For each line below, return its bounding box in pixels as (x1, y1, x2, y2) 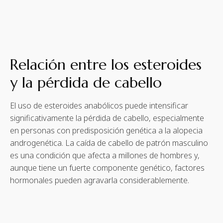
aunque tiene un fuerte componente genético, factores (10, 162, 205, 173)
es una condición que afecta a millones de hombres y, (10, 149, 200, 161)
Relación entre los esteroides (10, 55, 202, 74)
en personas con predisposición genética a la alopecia (10, 124, 203, 136)
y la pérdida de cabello (10, 73, 162, 92)
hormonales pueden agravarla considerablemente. (10, 174, 189, 186)
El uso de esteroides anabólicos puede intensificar (10, 100, 188, 111)
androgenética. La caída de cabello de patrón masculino (10, 137, 208, 148)
